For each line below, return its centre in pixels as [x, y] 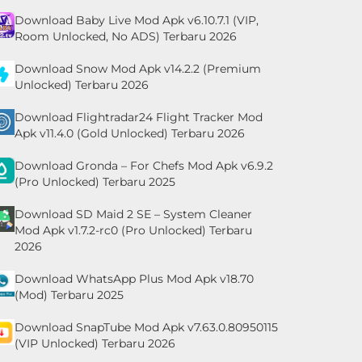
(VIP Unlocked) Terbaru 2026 [95, 343]
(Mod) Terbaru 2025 [69, 295]
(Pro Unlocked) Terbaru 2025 [95, 181]
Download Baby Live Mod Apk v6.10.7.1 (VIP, [137, 20]
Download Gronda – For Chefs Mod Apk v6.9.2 [144, 165]
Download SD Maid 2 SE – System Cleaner [133, 214]
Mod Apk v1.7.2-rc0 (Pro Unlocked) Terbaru [133, 230]
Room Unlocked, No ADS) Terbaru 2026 [126, 36]
